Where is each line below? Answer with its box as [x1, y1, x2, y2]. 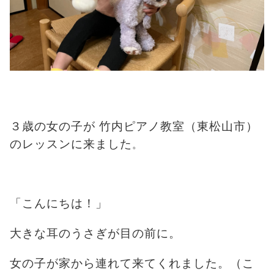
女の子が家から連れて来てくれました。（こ [10, 256, 254, 270]
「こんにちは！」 [10, 196, 108, 210]
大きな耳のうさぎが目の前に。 [10, 226, 181, 240]
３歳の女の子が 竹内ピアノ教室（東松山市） [10, 119, 258, 133]
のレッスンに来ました [10, 137, 132, 150]
